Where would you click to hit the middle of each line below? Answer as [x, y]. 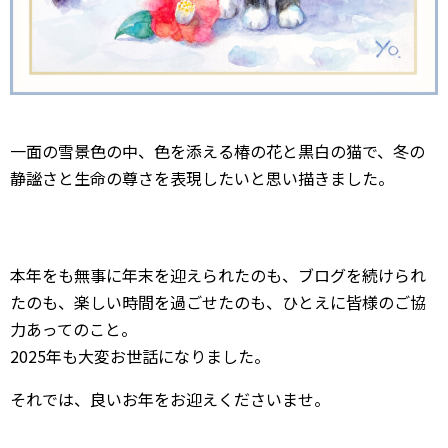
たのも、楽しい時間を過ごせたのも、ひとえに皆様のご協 [218, 302]
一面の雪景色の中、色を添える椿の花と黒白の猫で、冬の [217, 151]
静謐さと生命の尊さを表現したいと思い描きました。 [202, 178]
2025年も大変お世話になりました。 [140, 356]
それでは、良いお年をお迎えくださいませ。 [170, 399]
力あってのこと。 [73, 329]
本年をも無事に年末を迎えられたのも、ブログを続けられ [218, 275]
